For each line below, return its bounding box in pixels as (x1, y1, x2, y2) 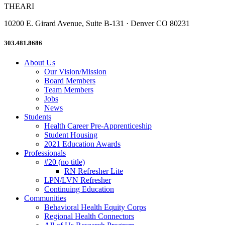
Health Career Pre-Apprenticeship (44, 122, 152, 131)
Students (24, 113, 51, 122)
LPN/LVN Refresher (44, 176, 111, 185)
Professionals (24, 149, 66, 158)
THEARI (4, 2, 34, 11)
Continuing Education (44, 185, 114, 194)
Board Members (44, 76, 95, 85)
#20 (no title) (44, 158, 85, 167)
